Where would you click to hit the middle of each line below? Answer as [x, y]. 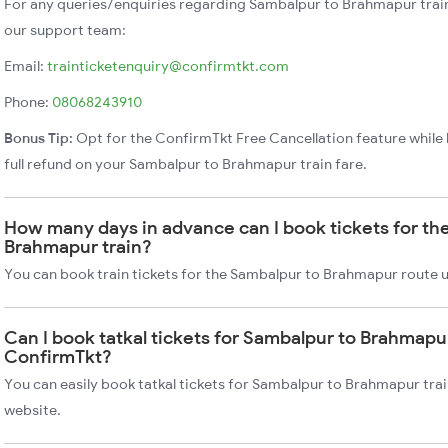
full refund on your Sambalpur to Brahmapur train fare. [185, 164]
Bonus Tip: [38, 138]
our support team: [65, 30]
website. [32, 410]
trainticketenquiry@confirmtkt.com [168, 66]
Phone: [28, 102]
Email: [25, 66]
